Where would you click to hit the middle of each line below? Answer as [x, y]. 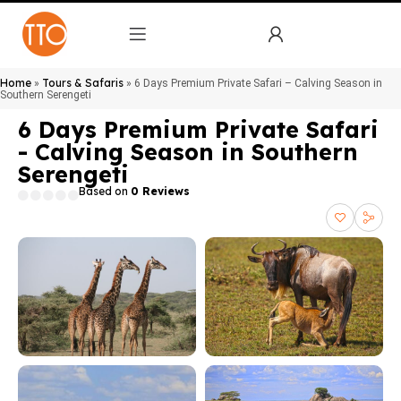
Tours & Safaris [83, 83]
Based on [105, 191]
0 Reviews [160, 191]
